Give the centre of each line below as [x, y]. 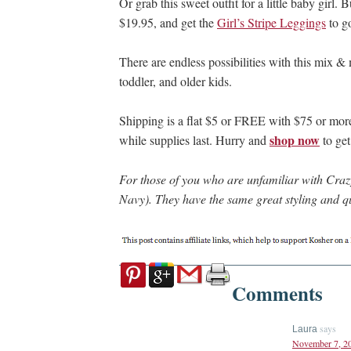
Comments [277, 294]
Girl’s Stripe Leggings [271, 23]
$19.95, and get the [168, 23]
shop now [295, 140]
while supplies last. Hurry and [194, 140]
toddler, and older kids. [175, 81]
